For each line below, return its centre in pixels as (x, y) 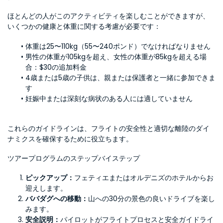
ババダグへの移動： (56, 199)
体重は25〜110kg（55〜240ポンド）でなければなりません (118, 46)
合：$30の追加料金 (56, 67)
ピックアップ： (50, 178)
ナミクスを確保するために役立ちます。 (70, 139)
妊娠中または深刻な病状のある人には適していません (109, 99)
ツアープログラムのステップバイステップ (74, 158)
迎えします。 (46, 188)
